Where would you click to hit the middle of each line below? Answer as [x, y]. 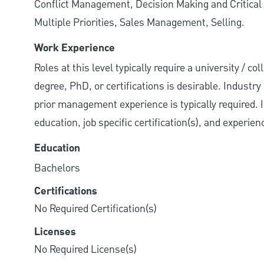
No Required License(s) [85, 249]
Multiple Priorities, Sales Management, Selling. [139, 22]
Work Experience [75, 48]
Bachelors [57, 168]
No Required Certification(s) [95, 209]
